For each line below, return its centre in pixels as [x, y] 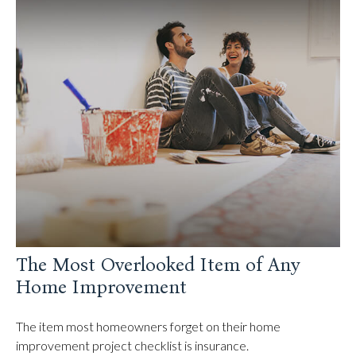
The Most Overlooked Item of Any [158, 264]
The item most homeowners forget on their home [148, 326]
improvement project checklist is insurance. [132, 345]
